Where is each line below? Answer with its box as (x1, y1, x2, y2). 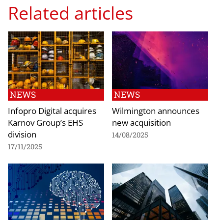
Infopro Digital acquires (8, 105, 96, 117)
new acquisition (112, 116, 171, 129)
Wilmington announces (112, 105, 199, 117)
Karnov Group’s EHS (8, 116, 83, 129)
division (8, 128, 36, 140)
